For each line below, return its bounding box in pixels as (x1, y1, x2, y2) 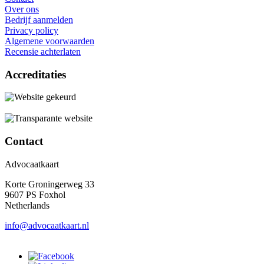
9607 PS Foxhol (5, 189, 65, 200)
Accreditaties (5, 68, 66, 81)
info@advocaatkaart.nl (5, 220, 89, 230)
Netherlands (5, 200, 49, 210)
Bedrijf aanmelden (5, 14, 73, 25)
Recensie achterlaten (5, 46, 81, 57)
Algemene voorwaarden (5, 35, 94, 46)
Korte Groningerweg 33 (5, 179, 94, 189)
